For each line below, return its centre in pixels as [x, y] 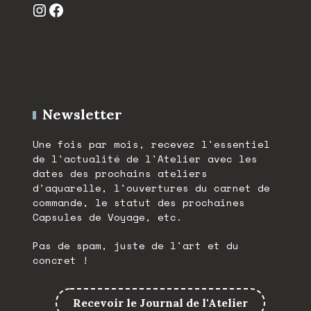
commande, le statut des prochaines [139, 202]
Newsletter [83, 114]
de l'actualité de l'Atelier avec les [145, 159]
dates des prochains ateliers [120, 173]
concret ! [61, 260]
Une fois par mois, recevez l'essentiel [152, 144]
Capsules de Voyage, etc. [108, 217]
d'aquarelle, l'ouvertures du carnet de [152, 188]
